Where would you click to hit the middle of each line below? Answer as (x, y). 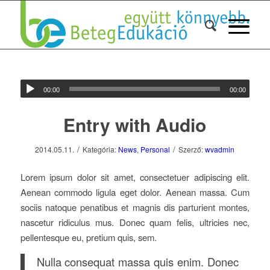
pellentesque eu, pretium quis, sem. (88, 237)
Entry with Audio (135, 124)
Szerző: (192, 149)
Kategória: (101, 149)
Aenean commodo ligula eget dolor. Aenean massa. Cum (135, 192)
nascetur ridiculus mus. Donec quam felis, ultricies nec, (135, 222)
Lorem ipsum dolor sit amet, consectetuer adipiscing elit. (135, 177)
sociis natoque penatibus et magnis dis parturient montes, (135, 207)
